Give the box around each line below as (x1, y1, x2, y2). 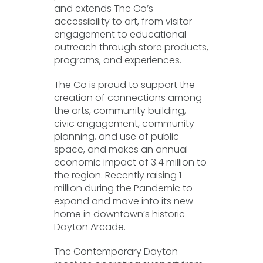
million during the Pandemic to (54, 181, 193, 195)
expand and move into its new (54, 194, 194, 208)
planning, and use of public (54, 130, 180, 143)
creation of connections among (54, 91, 203, 104)
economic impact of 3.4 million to (54, 156, 207, 169)
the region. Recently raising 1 (54, 168, 182, 182)
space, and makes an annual (54, 143, 188, 156)
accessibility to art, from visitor (54, 15, 193, 28)
